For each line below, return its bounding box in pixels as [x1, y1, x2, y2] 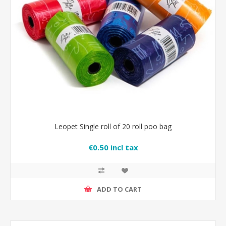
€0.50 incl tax [88, 142, 138, 153]
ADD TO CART [97, 184, 142, 194]
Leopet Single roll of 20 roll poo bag [54, 122, 172, 131]
